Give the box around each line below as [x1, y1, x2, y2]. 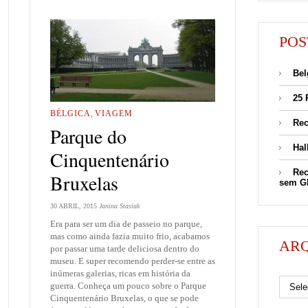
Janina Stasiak [99, 202, 140, 210]
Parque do [50, 122, 126, 149]
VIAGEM [95, 109, 133, 119]
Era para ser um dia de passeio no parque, [50, 218, 202, 229]
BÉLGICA [50, 109, 91, 119]
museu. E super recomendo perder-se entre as [50, 255, 215, 266]
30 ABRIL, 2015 [50, 202, 97, 210]
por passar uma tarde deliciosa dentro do [50, 243, 199, 254]
